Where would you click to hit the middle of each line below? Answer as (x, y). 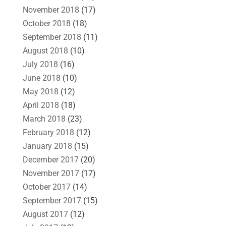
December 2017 (50, 159)
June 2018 (41, 78)
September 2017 (52, 200)
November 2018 (51, 10)
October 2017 (46, 187)
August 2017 (45, 214)
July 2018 (40, 64)
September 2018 (52, 37)
